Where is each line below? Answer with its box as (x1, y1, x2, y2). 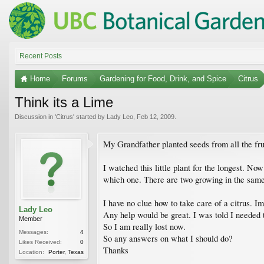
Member (19, 214, 42, 222)
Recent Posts (19, 51, 62, 60)
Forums (62, 74, 88, 83)
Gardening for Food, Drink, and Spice (100, 74, 226, 83)
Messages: (19, 228, 48, 235)
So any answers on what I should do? (103, 232, 233, 244)
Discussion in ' (15, 113, 56, 120)
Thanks (103, 244, 128, 256)
